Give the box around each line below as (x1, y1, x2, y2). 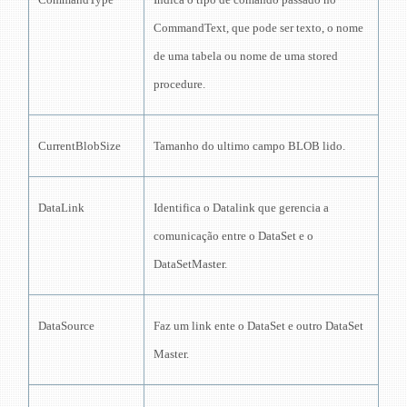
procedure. (154, 76, 205, 91)
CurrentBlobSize (38, 138, 121, 153)
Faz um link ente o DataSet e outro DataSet (154, 318, 363, 333)
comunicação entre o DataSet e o (154, 228, 313, 243)
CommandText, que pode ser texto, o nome (154, 20, 363, 35)
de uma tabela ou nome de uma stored (154, 48, 338, 63)
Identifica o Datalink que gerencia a (154, 200, 329, 214)
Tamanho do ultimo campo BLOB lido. (154, 138, 345, 153)
